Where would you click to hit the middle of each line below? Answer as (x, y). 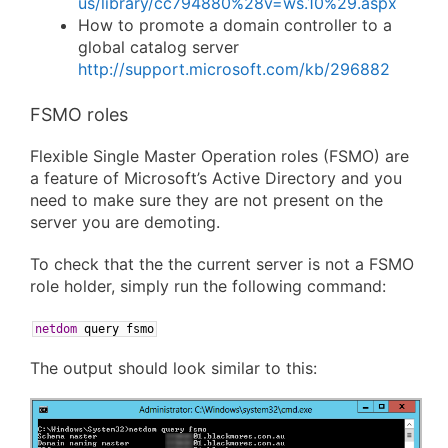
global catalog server (158, 47)
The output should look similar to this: (173, 368)
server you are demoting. (125, 222)
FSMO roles (79, 115)
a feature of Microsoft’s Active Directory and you (216, 178)
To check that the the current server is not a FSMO (222, 263)
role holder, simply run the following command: (208, 285)
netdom (56, 328)
